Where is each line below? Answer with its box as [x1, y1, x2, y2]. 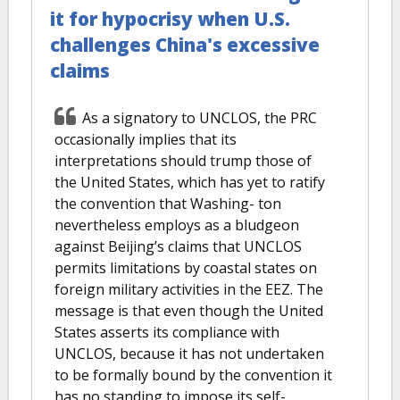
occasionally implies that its [54, 129, 237, 149]
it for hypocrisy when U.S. [50, 5, 290, 31]
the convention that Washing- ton [54, 193, 281, 213]
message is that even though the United [54, 300, 323, 321]
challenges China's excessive [50, 31, 320, 57]
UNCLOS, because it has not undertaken [54, 343, 324, 363]
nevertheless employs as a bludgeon [54, 214, 299, 235]
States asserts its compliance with [54, 321, 279, 342]
